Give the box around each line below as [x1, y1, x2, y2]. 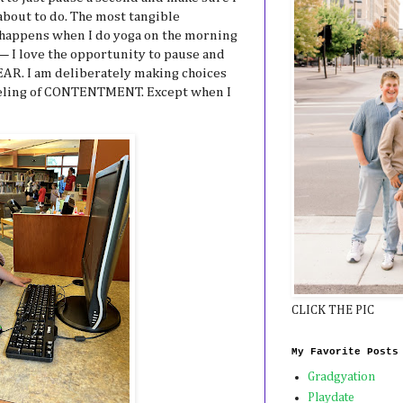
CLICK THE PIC [291, 303, 374, 317]
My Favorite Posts [291, 345, 399, 357]
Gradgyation [307, 371, 375, 384]
